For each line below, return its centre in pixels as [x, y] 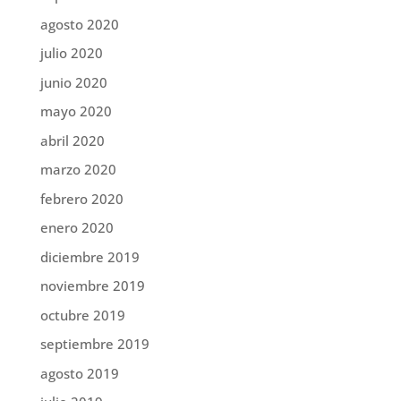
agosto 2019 [79, 373]
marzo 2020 [78, 170]
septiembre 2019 [94, 344]
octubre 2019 [82, 315]
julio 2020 [71, 53]
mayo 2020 [76, 111]
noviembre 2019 [92, 286]
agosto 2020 [79, 24]
